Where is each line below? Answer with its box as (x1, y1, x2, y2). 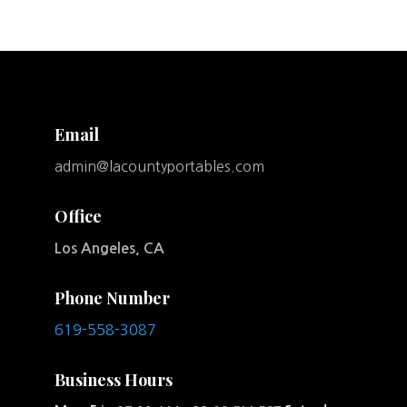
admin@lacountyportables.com (54, 159, 264, 174)
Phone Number (54, 287, 170, 310)
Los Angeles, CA (54, 242, 164, 256)
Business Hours (54, 369, 173, 392)
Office (54, 205, 102, 228)
